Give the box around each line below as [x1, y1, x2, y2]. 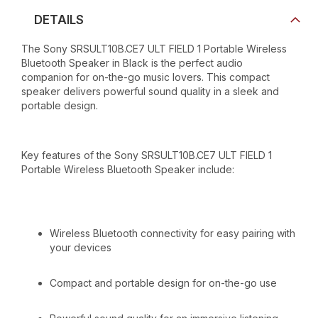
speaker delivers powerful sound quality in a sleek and [21, 84, 279, 97]
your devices [50, 241, 111, 253]
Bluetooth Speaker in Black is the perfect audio [21, 56, 243, 69]
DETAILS [34, 12, 84, 27]
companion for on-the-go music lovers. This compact [21, 70, 270, 83]
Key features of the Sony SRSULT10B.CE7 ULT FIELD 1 [21, 148, 272, 161]
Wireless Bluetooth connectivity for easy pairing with [50, 226, 295, 239]
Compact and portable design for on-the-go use [50, 276, 277, 289]
